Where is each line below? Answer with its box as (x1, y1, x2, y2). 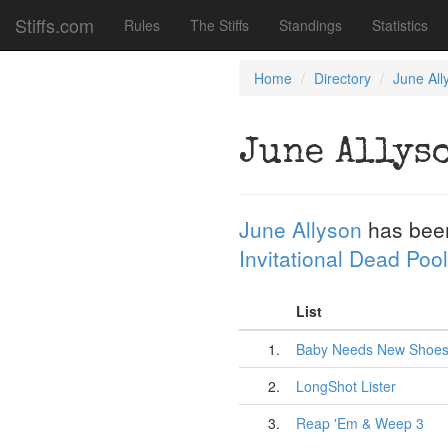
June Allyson (239, 214, 362, 244)
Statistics (372, 15, 428, 35)
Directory (314, 68, 371, 88)
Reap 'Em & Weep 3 (296, 413, 424, 433)
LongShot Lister (296, 376, 396, 396)
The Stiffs (190, 15, 249, 35)
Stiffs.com (15, 12, 94, 38)
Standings (279, 15, 342, 35)
